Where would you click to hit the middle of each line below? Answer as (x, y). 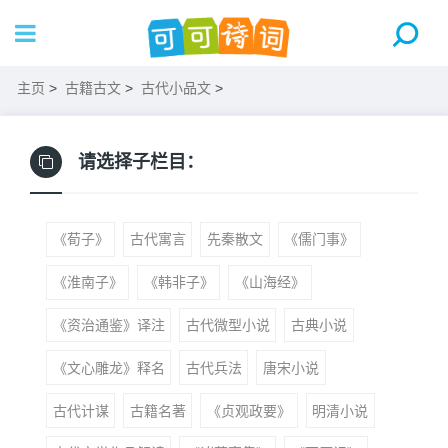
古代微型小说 (227, 324)
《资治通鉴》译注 (108, 324)
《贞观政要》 (248, 410)
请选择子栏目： (141, 162)
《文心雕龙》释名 (108, 367)
